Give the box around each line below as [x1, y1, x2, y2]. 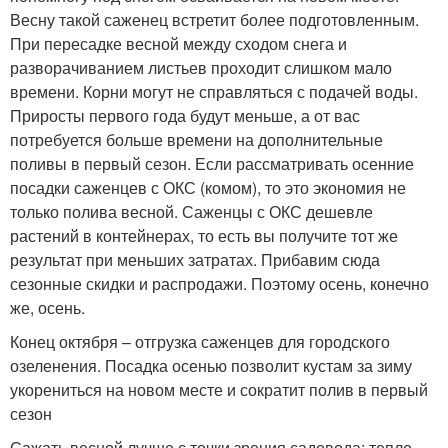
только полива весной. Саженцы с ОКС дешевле [10, 200, 373, 223]
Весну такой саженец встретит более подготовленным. [10, 8, 419, 31]
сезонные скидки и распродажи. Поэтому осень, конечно [10, 272, 429, 295]
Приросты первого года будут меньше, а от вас [10, 104, 360, 127]
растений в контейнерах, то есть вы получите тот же [10, 224, 398, 247]
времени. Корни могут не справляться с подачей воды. [10, 80, 418, 103]
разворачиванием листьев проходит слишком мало [10, 56, 392, 79]
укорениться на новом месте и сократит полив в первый [10, 378, 428, 401]
